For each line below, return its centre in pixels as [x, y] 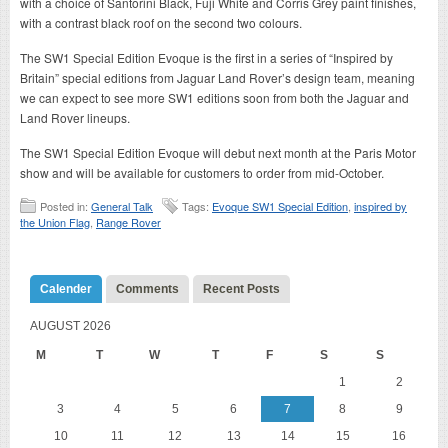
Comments [147, 288]
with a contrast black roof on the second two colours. [161, 22]
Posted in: [65, 205]
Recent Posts [241, 288]
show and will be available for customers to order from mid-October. [202, 172]
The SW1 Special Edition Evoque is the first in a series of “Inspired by [206, 57]
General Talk [122, 205]
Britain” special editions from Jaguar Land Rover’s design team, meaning [217, 77]
